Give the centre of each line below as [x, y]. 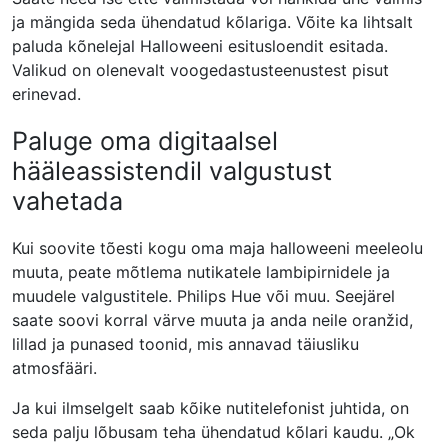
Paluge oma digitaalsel [145, 141]
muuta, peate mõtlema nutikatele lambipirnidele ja [201, 272]
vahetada [67, 201]
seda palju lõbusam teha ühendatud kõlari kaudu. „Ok [213, 432]
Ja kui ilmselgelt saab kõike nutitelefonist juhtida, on [210, 408]
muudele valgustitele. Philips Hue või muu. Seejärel [203, 296]
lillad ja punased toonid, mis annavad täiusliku [185, 344]
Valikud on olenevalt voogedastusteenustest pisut [200, 70]
